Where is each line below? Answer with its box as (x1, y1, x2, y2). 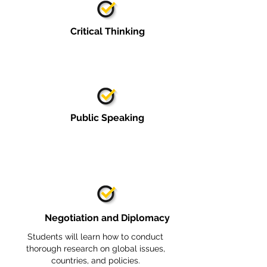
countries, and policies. (51, 256, 140, 265)
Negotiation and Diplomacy (45, 212, 170, 223)
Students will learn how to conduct (27, 232, 163, 241)
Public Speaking (70, 112, 144, 123)
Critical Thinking (70, 26, 145, 37)
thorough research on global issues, (26, 244, 165, 253)
